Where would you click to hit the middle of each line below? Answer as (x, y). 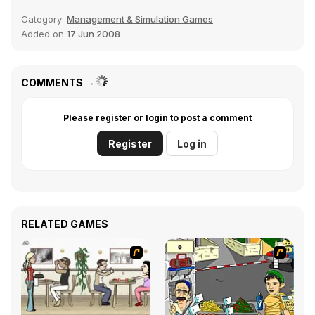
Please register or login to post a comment (157, 118)
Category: (44, 19)
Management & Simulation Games (140, 19)
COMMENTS (53, 83)
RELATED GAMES (65, 224)
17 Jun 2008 (94, 34)
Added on (44, 34)
